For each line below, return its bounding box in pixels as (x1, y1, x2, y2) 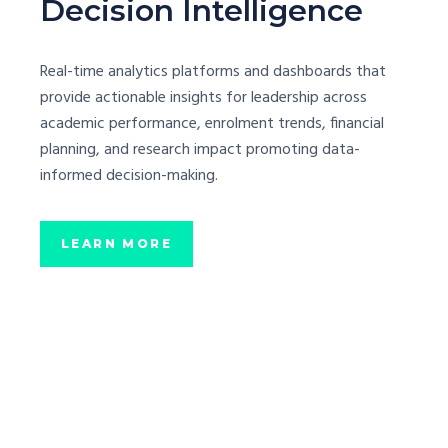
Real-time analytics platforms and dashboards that (40, 58, 386, 85)
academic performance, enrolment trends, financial (40, 110, 384, 137)
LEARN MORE (61, 235, 172, 251)
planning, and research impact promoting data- (40, 136, 360, 163)
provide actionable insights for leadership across (40, 84, 367, 111)
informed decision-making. (40, 162, 218, 189)
